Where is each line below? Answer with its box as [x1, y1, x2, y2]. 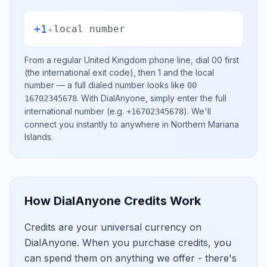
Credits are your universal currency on [24, 221, 201, 233]
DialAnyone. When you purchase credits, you [24, 237, 231, 249]
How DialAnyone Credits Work [24, 194, 201, 208]
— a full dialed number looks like [54, 80, 187, 90]
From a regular [24, 55, 84, 65]
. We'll [187, 106, 211, 116]
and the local [161, 67, 214, 77]
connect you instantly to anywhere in [24, 119, 171, 129]
